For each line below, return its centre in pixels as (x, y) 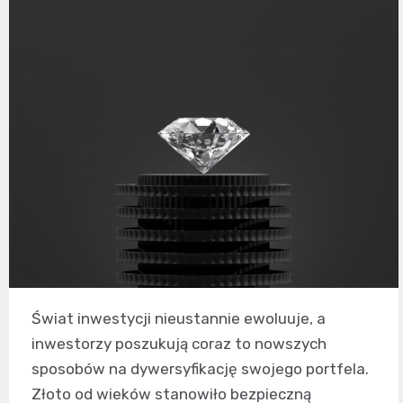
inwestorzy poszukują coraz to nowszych (179, 343)
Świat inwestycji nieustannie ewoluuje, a (179, 318)
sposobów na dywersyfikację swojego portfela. (200, 368)
